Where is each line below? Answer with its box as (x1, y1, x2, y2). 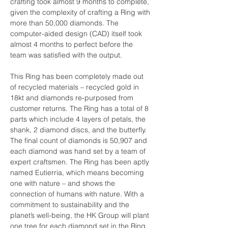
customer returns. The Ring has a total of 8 (10, 103, 151, 113)
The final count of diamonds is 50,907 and (10, 135, 149, 145)
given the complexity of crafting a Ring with (10, 7, 152, 17)
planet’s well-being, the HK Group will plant (10, 210, 151, 220)
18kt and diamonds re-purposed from (10, 93, 135, 102)
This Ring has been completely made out (10, 71, 146, 81)
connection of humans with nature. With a (10, 189, 146, 198)
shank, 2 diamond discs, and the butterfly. (10, 125, 149, 134)
